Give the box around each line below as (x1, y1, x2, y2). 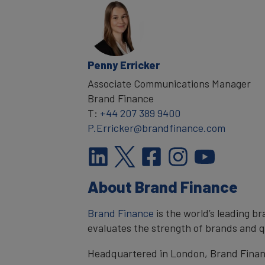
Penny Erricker (88, 59, 160, 72)
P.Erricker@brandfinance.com (88, 121, 225, 134)
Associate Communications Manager (88, 77, 251, 90)
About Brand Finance (88, 177, 238, 196)
